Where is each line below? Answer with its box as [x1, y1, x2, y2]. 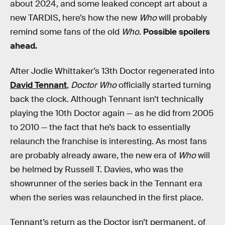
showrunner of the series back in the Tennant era [10, 178, 202, 189]
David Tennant [10, 79, 67, 90]
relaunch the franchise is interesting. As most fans [10, 136, 207, 147]
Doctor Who [71, 79, 117, 90]
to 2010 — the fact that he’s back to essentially [10, 122, 190, 133]
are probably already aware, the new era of [10, 150, 178, 161]
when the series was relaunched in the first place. [10, 192, 203, 203]
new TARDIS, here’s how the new [10, 13, 139, 23]
